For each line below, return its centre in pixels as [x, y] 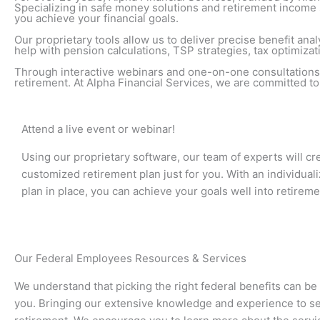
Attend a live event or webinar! [98, 129]
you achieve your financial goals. [96, 18]
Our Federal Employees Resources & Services [130, 258]
